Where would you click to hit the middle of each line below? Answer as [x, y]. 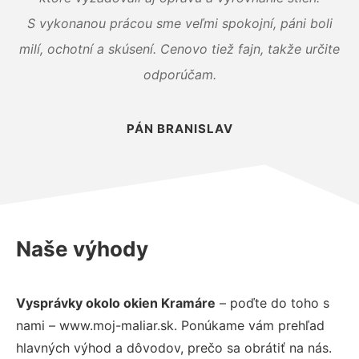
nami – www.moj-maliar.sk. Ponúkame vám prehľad [170, 325]
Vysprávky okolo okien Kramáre [116, 303]
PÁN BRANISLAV [179, 128]
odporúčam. [179, 74]
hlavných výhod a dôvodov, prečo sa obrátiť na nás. [174, 347]
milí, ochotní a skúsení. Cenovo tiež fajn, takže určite [179, 48]
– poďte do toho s [272, 303]
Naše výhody [82, 248]
